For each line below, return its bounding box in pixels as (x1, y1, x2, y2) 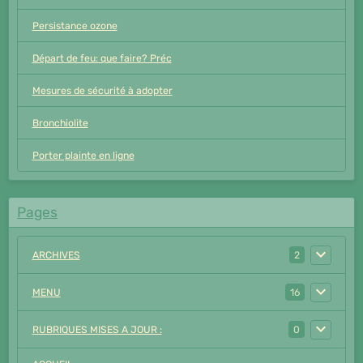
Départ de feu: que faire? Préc (32, 52, 172, 64)
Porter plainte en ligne (32, 149, 135, 161)
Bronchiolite (32, 117, 88, 129)
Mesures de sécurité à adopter (32, 84, 173, 96)
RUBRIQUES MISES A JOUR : (32, 323, 162, 335)
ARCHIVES (32, 249, 80, 261)
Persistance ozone (32, 19, 117, 32)
